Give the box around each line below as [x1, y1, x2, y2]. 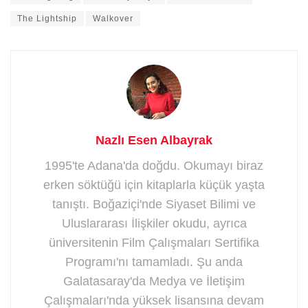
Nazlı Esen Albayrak [96, 133, 212, 147]
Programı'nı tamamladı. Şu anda [65, 254, 243, 269]
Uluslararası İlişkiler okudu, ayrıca [61, 216, 247, 230]
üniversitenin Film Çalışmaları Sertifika [49, 235, 259, 250]
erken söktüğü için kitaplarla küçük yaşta [43, 177, 265, 192]
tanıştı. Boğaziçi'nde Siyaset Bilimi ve [52, 197, 256, 211]
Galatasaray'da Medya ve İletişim [63, 274, 245, 288]
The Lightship [17, 13, 77, 23]
